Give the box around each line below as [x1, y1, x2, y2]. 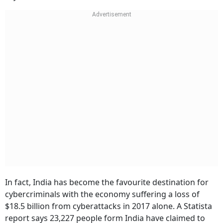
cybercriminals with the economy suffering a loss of [5, 189, 200, 200]
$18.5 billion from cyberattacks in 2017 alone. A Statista [5, 201, 212, 212]
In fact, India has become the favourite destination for [5, 177, 209, 188]
